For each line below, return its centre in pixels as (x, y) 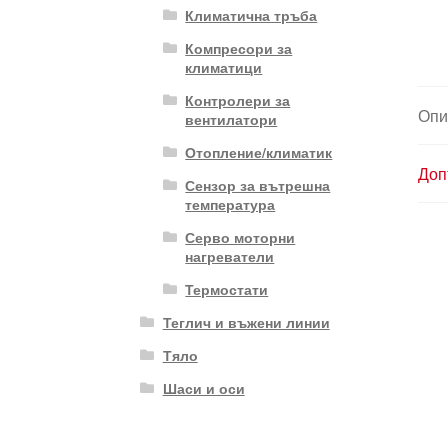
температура (230, 203)
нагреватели (230, 255)
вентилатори (231, 118)
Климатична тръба (251, 14)
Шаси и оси (203, 387)
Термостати (227, 288)
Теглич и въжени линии (246, 321)
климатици (224, 66)
